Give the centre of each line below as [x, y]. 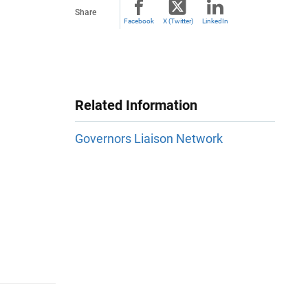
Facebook [139, 21]
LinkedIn [215, 21]
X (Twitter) [178, 21]
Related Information [136, 105]
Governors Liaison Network [149, 139]
